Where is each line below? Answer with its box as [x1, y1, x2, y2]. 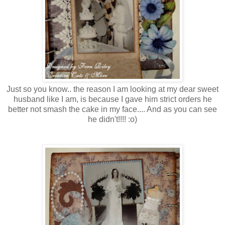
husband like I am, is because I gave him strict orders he [13, 94, 212, 103]
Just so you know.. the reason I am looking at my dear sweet [7, 84, 218, 93]
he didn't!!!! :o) [88, 115, 137, 124]
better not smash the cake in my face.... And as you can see [8, 104, 217, 114]
